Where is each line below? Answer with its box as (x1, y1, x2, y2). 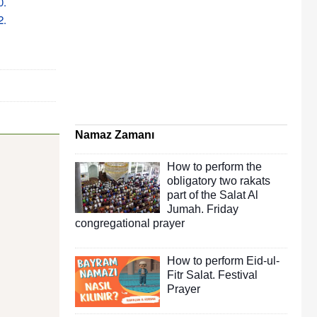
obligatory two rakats (167, 174, 270, 187)
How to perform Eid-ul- (167, 254, 279, 267)
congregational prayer (75, 217, 185, 229)
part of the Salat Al (167, 188, 258, 201)
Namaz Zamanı (75, 128, 154, 141)
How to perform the (167, 160, 262, 173)
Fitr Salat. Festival (167, 268, 258, 281)
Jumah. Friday (167, 202, 238, 215)
